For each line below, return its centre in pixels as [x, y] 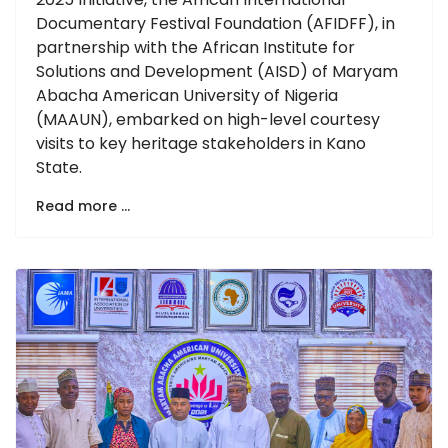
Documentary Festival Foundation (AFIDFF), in [215, 23]
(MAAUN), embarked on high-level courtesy [208, 119]
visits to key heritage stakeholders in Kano [201, 143]
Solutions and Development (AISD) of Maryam [217, 71]
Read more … [83, 205]
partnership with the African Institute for [195, 47]
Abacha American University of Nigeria [187, 95]
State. [59, 167]
